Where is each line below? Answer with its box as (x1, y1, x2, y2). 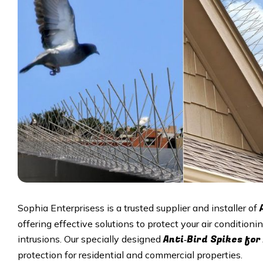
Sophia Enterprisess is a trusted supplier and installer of (18, 201, 259, 214)
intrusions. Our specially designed (18, 232, 163, 245)
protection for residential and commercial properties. (18, 248, 242, 261)
